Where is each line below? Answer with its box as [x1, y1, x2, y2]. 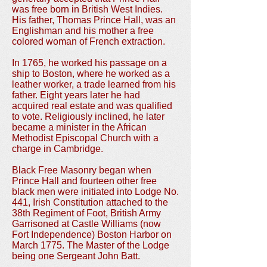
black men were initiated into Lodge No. [12, 187, 179, 197]
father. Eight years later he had [12, 90, 140, 100]
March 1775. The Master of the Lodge [12, 240, 169, 250]
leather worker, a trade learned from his [12, 79, 176, 89]
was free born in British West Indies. [12, 4, 163, 14]
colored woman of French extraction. [12, 36, 165, 46]
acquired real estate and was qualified [12, 101, 172, 111]
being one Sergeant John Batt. [12, 251, 140, 261]
